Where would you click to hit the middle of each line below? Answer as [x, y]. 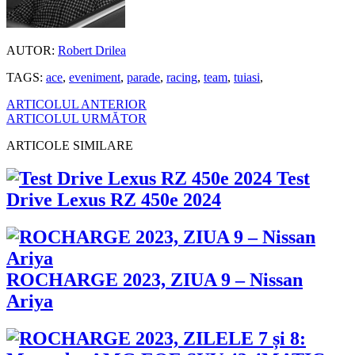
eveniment [95, 77]
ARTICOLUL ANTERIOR [76, 104]
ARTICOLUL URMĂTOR [76, 118]
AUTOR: [31, 50]
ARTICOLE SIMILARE [70, 145]
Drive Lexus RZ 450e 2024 [114, 200]
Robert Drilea [92, 50]
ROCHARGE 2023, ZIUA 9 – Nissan [155, 280]
